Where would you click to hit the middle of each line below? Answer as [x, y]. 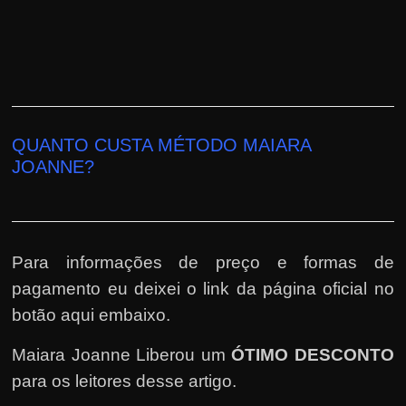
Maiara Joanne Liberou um [122, 354]
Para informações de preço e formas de [203, 262]
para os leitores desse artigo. [125, 381]
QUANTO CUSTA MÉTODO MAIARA [162, 145]
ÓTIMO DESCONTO [313, 354]
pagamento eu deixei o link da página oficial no [203, 288]
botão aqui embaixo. [92, 314]
